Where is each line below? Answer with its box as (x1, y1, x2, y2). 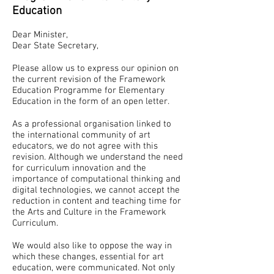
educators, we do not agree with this (12, 141, 158, 152)
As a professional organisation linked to (12, 119, 171, 130)
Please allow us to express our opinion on (12, 63, 179, 74)
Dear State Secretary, (12, 40, 98, 51)
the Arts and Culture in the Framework (12, 207, 166, 218)
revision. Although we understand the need (12, 152, 183, 163)
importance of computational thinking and (12, 174, 180, 185)
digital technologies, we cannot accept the (12, 185, 180, 196)
